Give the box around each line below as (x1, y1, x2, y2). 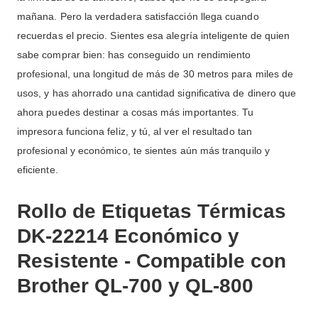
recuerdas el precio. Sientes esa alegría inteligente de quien (17, 30, 290, 42)
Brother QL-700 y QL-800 (17, 275, 253, 297)
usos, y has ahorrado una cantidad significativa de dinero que (17, 87, 297, 99)
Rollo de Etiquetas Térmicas (17, 200, 286, 223)
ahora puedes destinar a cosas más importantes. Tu (17, 106, 254, 119)
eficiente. (17, 164, 58, 176)
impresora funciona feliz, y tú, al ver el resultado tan (17, 126, 252, 138)
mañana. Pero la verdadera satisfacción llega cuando (17, 11, 259, 23)
